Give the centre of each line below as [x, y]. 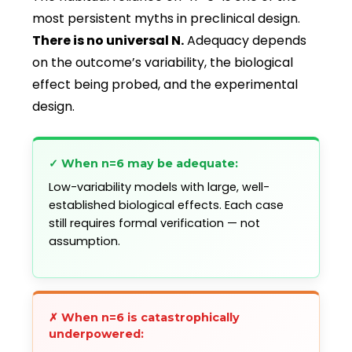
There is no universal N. [108, 40]
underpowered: [96, 334]
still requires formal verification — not [154, 223]
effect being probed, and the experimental [165, 84]
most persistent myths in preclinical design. [166, 18]
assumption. [84, 241]
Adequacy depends [245, 40]
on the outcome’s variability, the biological [163, 62]
